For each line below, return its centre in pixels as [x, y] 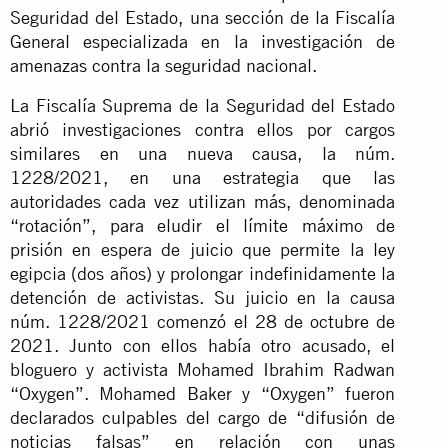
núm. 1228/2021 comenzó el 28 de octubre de [203, 321]
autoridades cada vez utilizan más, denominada [203, 201]
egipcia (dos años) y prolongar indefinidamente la [203, 273]
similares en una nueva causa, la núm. [203, 153]
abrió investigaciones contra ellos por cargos [203, 129]
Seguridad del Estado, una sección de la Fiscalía [203, 17]
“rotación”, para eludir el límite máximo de [203, 225]
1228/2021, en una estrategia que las [203, 177]
